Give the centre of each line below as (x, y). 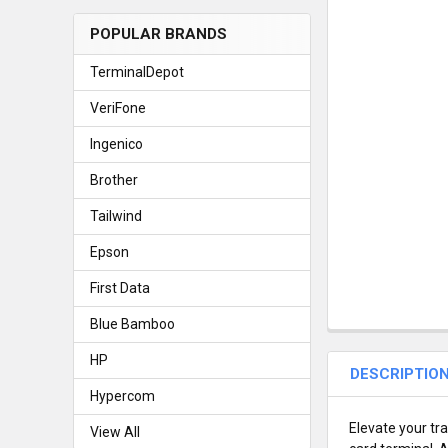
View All (114, 431)
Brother (113, 179)
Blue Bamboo (132, 323)
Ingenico (116, 143)
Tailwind (115, 215)
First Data (119, 287)
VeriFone (117, 107)
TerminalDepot (136, 71)
